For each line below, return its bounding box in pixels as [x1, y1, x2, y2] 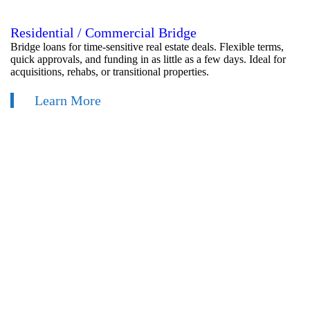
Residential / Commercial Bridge [10, 24, 197, 40]
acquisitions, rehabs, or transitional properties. [10, 65, 209, 77]
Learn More [35, 92, 101, 108]
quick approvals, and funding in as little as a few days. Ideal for [10, 53, 286, 65]
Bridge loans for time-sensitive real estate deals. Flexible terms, [10, 40, 284, 53]
